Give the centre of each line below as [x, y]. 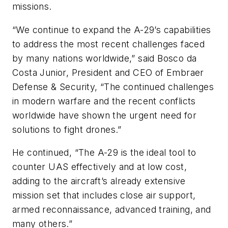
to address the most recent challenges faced [109, 44]
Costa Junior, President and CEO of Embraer [108, 72]
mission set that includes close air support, [104, 195]
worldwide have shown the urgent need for [104, 115]
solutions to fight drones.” [67, 129]
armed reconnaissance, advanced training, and [112, 210]
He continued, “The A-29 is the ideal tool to [104, 153]
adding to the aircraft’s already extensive [99, 181]
